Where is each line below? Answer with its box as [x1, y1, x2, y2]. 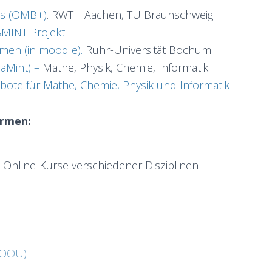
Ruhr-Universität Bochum [83, 42, 211, 57]
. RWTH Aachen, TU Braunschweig [47, 7, 213, 22]
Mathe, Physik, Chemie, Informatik [42, 60, 208, 75]
